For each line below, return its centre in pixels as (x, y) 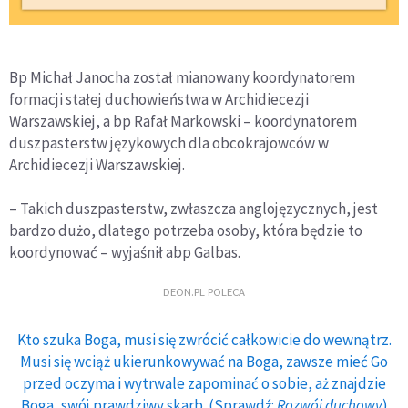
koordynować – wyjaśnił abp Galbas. (125, 253)
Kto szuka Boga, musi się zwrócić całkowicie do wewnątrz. (204, 340)
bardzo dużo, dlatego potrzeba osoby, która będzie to (186, 231)
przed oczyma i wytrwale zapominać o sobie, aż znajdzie (204, 384)
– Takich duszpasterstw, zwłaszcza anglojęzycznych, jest (194, 209)
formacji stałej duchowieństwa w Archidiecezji (159, 100)
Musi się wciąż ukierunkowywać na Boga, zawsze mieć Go (204, 362)
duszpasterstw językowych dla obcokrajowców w (169, 143)
